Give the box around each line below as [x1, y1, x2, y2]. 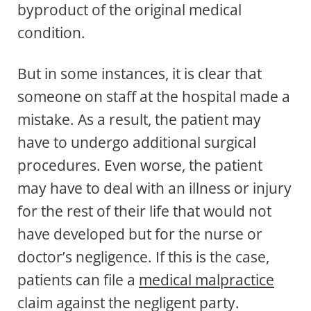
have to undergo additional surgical [17, 133, 256, 153]
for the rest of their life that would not [17, 201, 271, 221]
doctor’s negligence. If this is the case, [17, 247, 269, 267]
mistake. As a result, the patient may [17, 110, 261, 130]
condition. [17, 23, 85, 43]
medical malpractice [139, 270, 274, 290]
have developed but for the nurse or [17, 224, 262, 244]
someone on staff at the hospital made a [17, 87, 290, 107]
